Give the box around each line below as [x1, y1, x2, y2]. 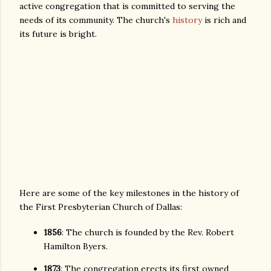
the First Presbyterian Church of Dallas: [19, 201, 182, 213]
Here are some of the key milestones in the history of [19, 188, 239, 199]
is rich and [202, 14, 246, 25]
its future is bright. [19, 28, 97, 39]
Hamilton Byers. [44, 240, 108, 252]
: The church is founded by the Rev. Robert [62, 226, 234, 238]
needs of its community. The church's [19, 14, 172, 25]
